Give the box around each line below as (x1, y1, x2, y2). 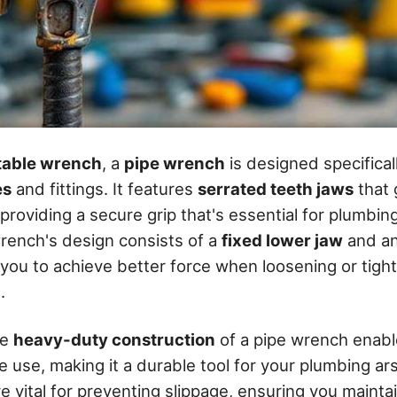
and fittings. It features (12, 178, 198, 198)
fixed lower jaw (222, 230, 343, 250)
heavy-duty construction (13, 329, 215, 349)
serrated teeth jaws (198, 178, 354, 198)
